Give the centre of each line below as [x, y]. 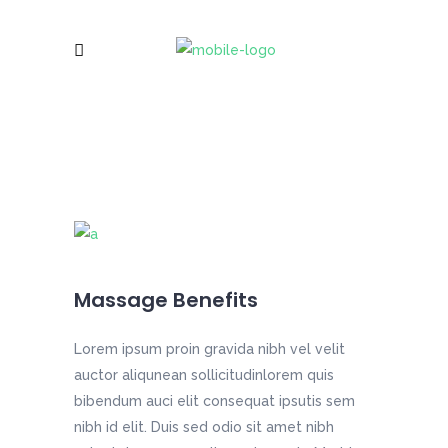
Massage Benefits [166, 300]
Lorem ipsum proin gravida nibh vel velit [209, 349]
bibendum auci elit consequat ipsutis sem [214, 401]
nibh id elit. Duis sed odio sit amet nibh [204, 427]
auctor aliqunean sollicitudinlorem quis [204, 375]
